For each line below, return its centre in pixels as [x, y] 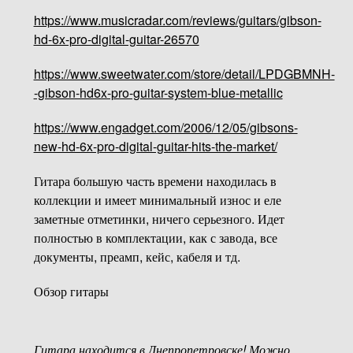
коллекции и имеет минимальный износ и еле [157, 199]
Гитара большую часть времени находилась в [155, 180]
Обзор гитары [71, 291]
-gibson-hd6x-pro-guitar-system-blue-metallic [158, 92]
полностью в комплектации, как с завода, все [155, 237]
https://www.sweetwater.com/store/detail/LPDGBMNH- [184, 73]
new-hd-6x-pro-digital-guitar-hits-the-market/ [155, 146]
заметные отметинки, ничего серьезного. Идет [159, 218]
